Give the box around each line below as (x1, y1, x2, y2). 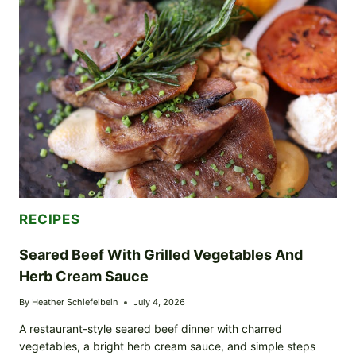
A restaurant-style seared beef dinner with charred (19, 322, 282, 336)
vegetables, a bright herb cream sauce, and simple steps (19, 339, 315, 354)
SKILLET (75, 5, 114, 17)
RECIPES (19, 211, 80, 228)
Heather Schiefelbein (32, 296, 118, 308)
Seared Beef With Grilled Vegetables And (19, 246, 303, 264)
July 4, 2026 (133, 296, 186, 308)
